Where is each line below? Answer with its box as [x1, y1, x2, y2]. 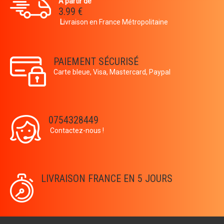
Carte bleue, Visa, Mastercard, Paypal [53, 68, 170, 76]
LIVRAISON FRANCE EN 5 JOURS [41, 172, 172, 185]
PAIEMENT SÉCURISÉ [53, 55, 138, 68]
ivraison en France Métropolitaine [63, 18, 168, 26]
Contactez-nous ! [50, 126, 104, 135]
